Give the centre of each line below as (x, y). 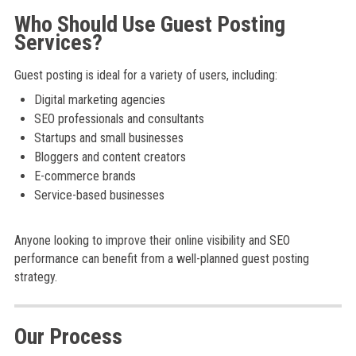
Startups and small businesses (108, 138)
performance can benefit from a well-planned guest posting (161, 259)
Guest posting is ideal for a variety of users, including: (145, 75)
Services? (58, 43)
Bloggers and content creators (110, 157)
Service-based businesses (99, 195)
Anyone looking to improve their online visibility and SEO (152, 240)
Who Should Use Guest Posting (149, 24)
